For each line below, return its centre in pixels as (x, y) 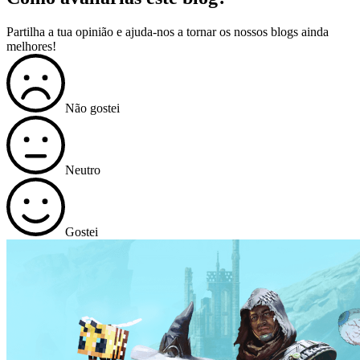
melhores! (31, 46)
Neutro (83, 170)
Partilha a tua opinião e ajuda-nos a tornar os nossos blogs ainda (168, 31)
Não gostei (92, 108)
